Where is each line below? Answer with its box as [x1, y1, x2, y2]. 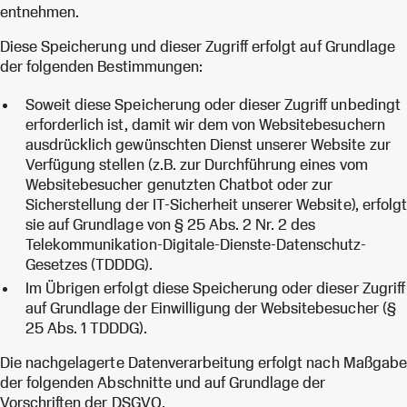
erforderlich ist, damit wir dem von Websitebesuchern [25, 115, 385, 133]
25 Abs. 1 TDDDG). [25, 319, 147, 336]
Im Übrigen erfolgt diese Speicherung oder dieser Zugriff [25, 279, 405, 296]
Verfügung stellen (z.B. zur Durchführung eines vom [25, 155, 368, 173]
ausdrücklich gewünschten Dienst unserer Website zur [25, 135, 391, 153]
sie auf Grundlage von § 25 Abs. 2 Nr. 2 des [25, 215, 316, 233]
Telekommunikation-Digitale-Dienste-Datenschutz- [25, 235, 367, 253]
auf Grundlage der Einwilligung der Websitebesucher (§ [25, 299, 396, 316]
